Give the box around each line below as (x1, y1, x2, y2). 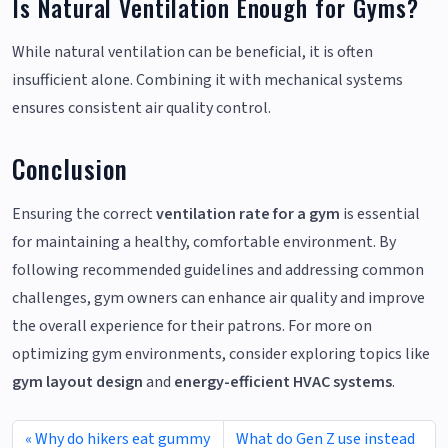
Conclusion (12, 150, 129, 188)
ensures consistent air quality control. (12, 97, 271, 120)
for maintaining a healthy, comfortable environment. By (12, 231, 396, 254)
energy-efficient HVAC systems (174, 371, 392, 394)
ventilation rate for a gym (156, 203, 340, 226)
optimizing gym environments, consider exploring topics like (12, 343, 430, 366)
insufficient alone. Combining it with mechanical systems (12, 69, 403, 92)
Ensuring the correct (12, 203, 156, 226)
